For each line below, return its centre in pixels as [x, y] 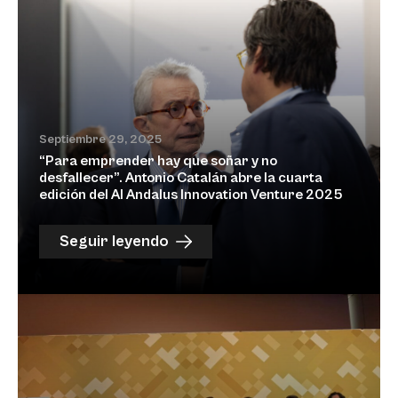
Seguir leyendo [114, 241]
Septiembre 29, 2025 [100, 139]
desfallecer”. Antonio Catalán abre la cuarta [181, 178]
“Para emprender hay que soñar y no [158, 161]
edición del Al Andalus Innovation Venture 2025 [191, 195]
